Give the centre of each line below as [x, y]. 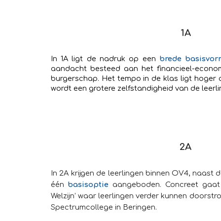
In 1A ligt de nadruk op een [105, 59]
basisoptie [88, 184]
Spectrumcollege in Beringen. [104, 207]
